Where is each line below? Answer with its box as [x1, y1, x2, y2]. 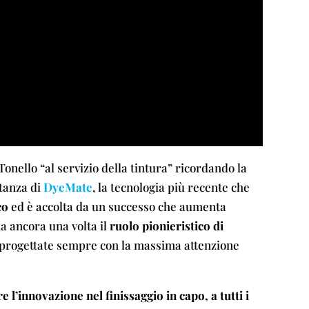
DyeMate [43, 179, 92, 195]
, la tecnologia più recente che [92, 179, 250, 195]
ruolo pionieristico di [109, 218, 223, 234]
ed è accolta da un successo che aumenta [8, 199, 226, 215]
